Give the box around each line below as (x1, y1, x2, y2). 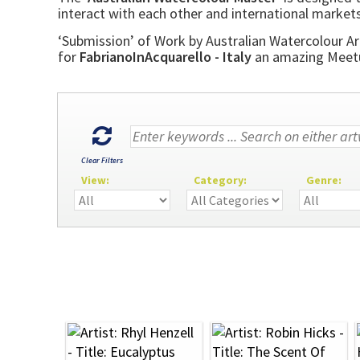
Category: (186, 173, 254, 187)
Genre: (299, 173, 349, 187)
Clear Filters (81, 155, 123, 166)
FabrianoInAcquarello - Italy (80, 47, 252, 66)
